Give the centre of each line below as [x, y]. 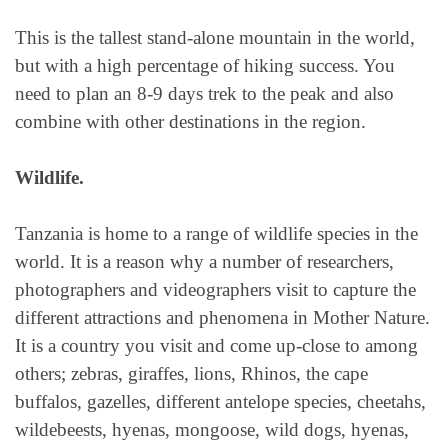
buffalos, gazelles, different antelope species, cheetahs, [220, 402]
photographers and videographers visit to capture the [215, 290]
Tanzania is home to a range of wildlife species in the [216, 234]
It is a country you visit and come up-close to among [216, 346]
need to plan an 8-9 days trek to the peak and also [204, 93]
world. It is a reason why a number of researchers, [204, 262]
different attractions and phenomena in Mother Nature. [222, 318]
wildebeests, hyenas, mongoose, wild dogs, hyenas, [212, 430]
